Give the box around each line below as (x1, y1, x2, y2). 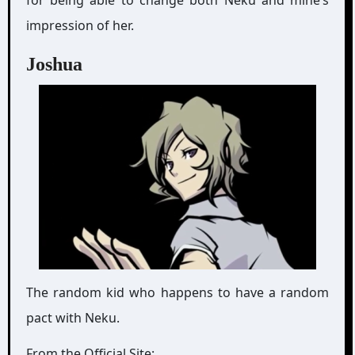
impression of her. (25, 16, 134, 34)
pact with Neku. (25, 309, 120, 326)
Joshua (25, 53, 82, 74)
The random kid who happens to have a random (25, 284, 330, 301)
